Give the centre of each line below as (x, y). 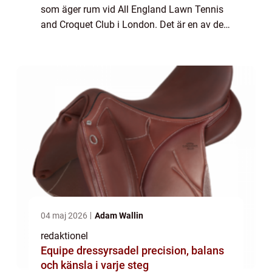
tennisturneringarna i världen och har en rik (132, 55)
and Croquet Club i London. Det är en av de (132, 24)
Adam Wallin (119, 215)
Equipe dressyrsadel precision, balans (91, 250)
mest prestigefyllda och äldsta (105, 39)
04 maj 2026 (65, 215)
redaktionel (64, 236)
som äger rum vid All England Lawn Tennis (132, 9)
